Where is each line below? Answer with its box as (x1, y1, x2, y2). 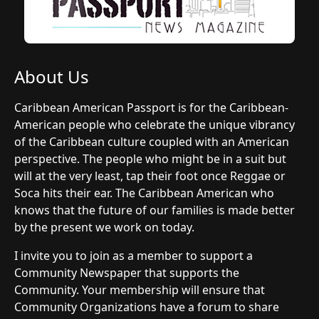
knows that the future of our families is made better (14, 202, 295, 218)
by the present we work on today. (14, 219, 194, 235)
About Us (14, 65, 89, 88)
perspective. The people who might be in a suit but (14, 151, 286, 167)
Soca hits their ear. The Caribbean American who (14, 185, 274, 201)
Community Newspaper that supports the (14, 265, 239, 281)
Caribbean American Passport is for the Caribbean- (14, 100, 288, 115)
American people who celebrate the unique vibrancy (14, 117, 295, 132)
